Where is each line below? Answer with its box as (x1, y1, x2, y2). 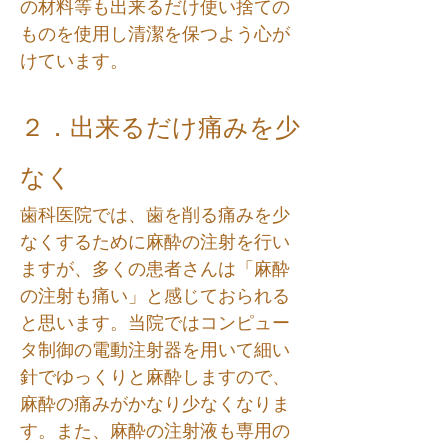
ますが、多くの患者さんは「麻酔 (20, 259, 290, 279)
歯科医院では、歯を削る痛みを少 (20, 205, 290, 225)
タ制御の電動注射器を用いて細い (20, 340, 290, 360)
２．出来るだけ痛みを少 (20, 113, 300, 141)
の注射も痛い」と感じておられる (20, 286, 290, 306)
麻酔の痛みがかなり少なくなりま (20, 394, 290, 414)
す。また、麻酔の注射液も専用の (20, 421, 290, 441)
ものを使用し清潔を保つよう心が (20, 24, 290, 44)
